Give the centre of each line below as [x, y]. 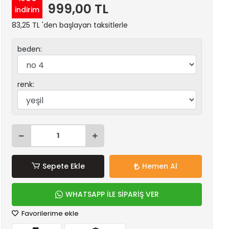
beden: [30, 49]
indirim [27, 9]
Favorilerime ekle [50, 213]
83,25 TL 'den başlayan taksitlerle [70, 25]
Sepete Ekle [63, 166]
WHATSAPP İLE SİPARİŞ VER [112, 194]
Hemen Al [160, 166]
